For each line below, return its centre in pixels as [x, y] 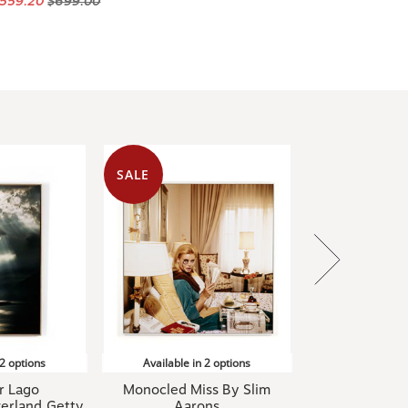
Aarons [197, 384]
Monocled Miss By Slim [197, 368]
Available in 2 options [197, 341]
